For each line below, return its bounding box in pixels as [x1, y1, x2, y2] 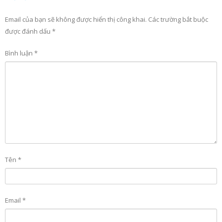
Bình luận [5, 48, 34, 57]
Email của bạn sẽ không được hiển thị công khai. [5, 14, 147, 24]
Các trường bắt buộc [148, 14, 208, 24]
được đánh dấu [5, 26, 52, 36]
